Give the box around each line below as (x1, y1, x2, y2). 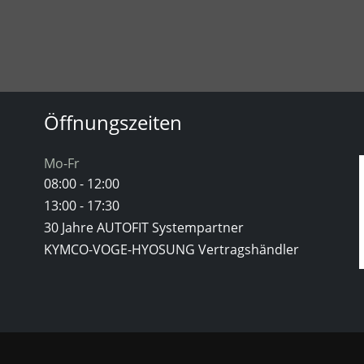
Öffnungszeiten (44, 109, 182, 136)
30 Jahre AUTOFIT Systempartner (44, 219, 244, 236)
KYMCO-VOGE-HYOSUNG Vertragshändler (44, 240, 299, 258)
